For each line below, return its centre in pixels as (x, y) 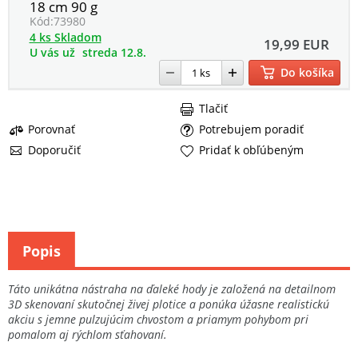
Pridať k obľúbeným (251, 149)
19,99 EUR (296, 45)
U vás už (52, 52)
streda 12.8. (114, 52)
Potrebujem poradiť (251, 129)
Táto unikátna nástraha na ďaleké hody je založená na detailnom (172, 288)
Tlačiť (213, 108)
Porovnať (52, 129)
